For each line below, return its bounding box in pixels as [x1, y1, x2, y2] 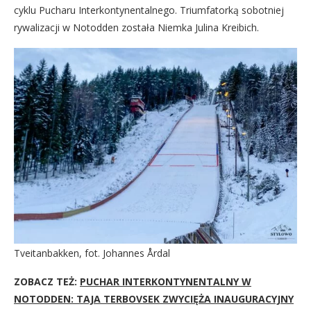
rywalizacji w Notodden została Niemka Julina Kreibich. [14, 21, 259, 34]
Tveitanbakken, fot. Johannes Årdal [14, 246, 170, 260]
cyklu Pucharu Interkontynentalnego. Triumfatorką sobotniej [14, 3, 284, 17]
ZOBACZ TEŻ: [14, 274, 80, 288]
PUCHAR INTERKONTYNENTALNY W [80, 274, 251, 288]
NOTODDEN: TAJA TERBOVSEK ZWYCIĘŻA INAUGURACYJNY [14, 292, 294, 305]
